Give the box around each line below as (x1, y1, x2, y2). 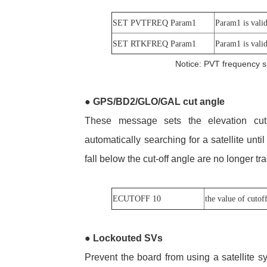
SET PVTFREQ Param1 (112, 18, 196, 27)
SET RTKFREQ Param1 (112, 39, 196, 48)
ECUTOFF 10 (112, 194, 161, 203)
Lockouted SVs (91, 232, 163, 243)
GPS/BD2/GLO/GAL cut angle (91, 96, 225, 107)
